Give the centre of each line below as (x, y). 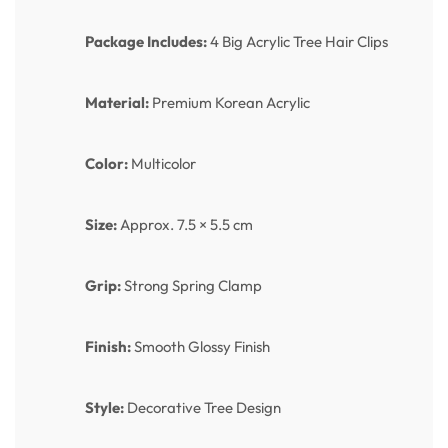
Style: (104, 408)
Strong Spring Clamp (191, 286)
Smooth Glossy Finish (200, 347)
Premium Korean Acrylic (229, 103)
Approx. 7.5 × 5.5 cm (185, 225)
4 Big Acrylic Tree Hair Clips (297, 42)
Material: (117, 103)
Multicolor (162, 164)
